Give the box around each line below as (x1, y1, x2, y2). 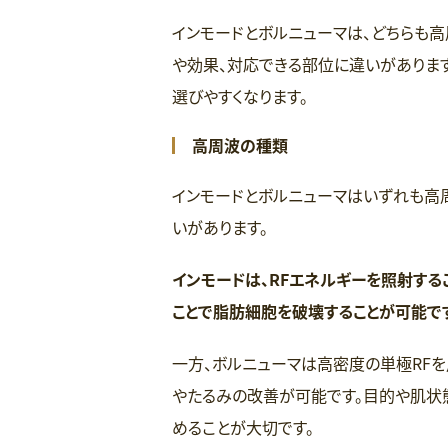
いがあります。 (172, 214, 268, 239)
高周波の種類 (192, 132, 288, 157)
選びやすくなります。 (172, 83, 308, 108)
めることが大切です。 (172, 414, 314, 439)
